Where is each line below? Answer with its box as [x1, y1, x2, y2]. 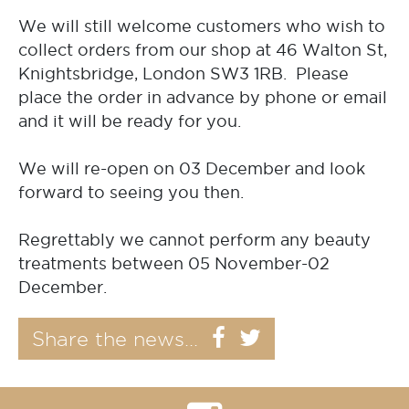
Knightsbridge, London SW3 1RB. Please [18, 63, 349, 85]
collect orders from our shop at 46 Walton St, [18, 39, 387, 61]
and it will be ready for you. [18, 110, 241, 132]
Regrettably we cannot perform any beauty [18, 229, 371, 251]
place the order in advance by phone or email [18, 87, 387, 109]
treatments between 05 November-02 [18, 253, 330, 275]
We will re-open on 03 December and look [18, 158, 365, 180]
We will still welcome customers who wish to [18, 16, 385, 37]
